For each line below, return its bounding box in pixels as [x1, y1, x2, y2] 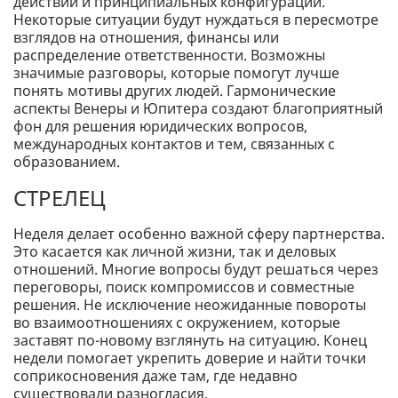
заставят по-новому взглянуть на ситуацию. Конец [13, 330, 367, 351]
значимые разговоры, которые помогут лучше [13, 63, 339, 84]
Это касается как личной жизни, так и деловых [13, 242, 336, 262]
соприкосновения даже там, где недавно [13, 366, 298, 386]
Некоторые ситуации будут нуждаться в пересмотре [13, 10, 378, 30]
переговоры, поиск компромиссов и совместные [13, 277, 354, 298]
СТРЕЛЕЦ [13, 183, 106, 213]
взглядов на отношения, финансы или [13, 28, 279, 48]
